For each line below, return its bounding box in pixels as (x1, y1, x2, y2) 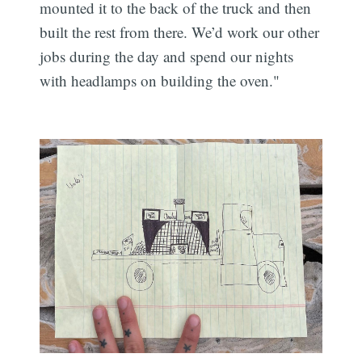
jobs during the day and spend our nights (40, 45, 294, 66)
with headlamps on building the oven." (40, 69, 280, 90)
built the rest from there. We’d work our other (40, 21, 320, 42)
